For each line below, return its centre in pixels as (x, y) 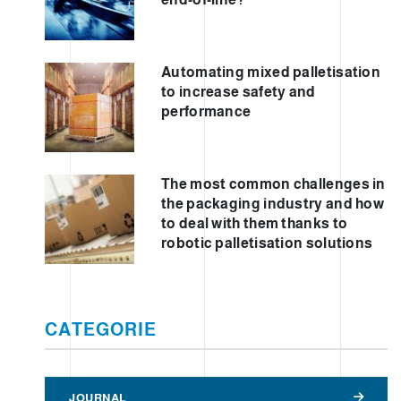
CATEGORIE (101, 329)
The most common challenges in (273, 184)
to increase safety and (239, 92)
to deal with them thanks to (255, 224)
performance (206, 112)
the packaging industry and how (273, 204)
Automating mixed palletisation (271, 73)
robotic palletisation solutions (267, 243)
